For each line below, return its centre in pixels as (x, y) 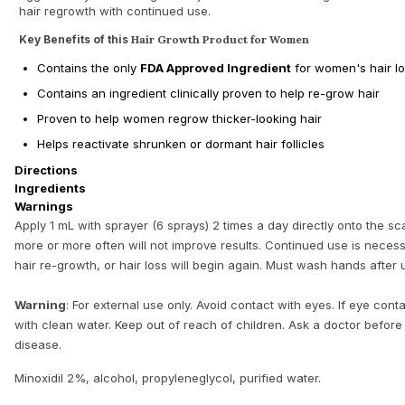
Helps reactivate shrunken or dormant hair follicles (181, 144)
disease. (38, 344)
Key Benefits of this (75, 39)
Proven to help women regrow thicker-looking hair (179, 118)
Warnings (44, 206)
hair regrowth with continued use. (115, 11)
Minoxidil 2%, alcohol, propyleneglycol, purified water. (168, 378)
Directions (46, 170)
